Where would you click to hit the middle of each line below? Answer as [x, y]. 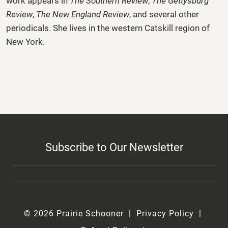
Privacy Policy [165, 213]
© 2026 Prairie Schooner [74, 213]
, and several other [164, 14]
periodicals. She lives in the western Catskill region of [108, 28]
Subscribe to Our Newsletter [114, 147]
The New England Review [83, 14]
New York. [25, 41]
